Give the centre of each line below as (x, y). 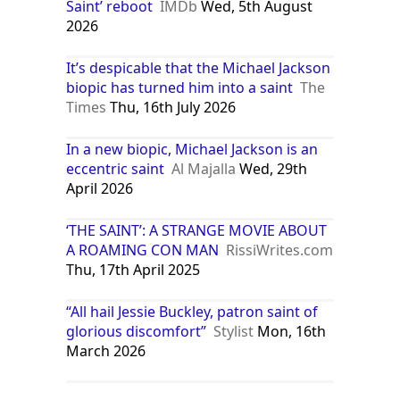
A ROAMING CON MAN (143, 250)
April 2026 (100, 188)
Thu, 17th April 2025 (133, 269)
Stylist (234, 331)
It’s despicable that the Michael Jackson (199, 67)
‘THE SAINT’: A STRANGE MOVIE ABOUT (197, 230)
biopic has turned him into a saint (180, 87)
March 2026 (106, 350)
